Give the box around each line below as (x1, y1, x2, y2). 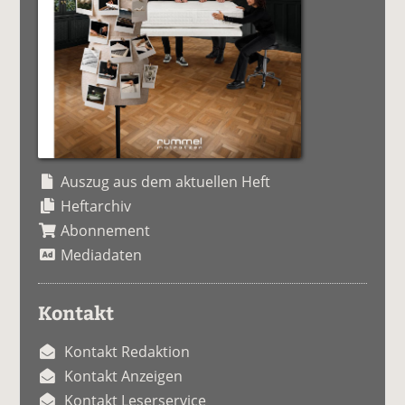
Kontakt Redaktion (64, 341, 191, 362)
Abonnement (61, 220, 151, 240)
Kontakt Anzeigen (64, 365, 184, 386)
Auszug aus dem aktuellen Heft (61, 171, 271, 192)
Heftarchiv (61, 195, 132, 216)
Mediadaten (61, 244, 143, 265)
